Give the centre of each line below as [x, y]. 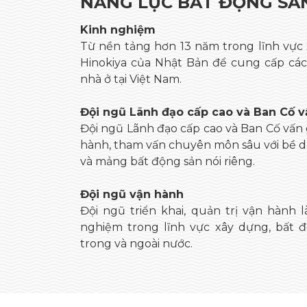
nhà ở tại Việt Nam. [131, 79]
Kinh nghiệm [118, 29]
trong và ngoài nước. [136, 243]
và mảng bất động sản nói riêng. [168, 161]
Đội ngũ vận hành [132, 194]
